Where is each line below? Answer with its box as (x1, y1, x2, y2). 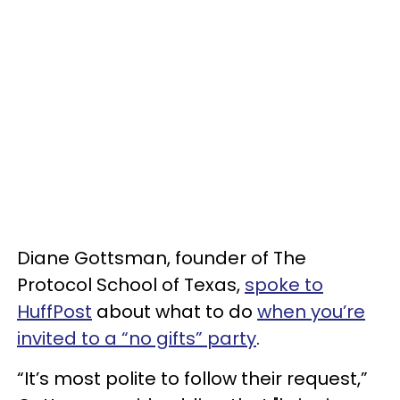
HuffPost (17, 299, 92, 324)
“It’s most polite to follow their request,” (17, 366, 368, 391)
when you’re (257, 299, 365, 324)
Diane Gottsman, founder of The (17, 246, 306, 271)
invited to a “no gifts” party (17, 326, 256, 351)
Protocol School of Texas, (17, 272, 245, 297)
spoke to (245, 272, 323, 297)
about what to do (92, 299, 257, 324)
